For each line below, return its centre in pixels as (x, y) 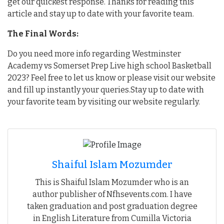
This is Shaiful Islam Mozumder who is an (112, 182)
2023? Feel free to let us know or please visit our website (111, 77)
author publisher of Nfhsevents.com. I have (112, 194)
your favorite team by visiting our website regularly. (104, 101)
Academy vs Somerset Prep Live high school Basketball (109, 65)
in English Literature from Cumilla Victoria (112, 218)
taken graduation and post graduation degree (112, 206)
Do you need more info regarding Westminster (94, 53)
